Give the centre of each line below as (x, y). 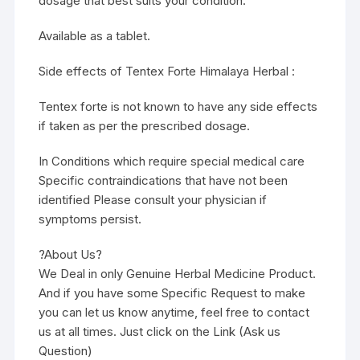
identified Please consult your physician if (153, 199)
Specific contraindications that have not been (164, 180)
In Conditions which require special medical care (172, 161)
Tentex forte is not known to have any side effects (178, 106)
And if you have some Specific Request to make (172, 292)
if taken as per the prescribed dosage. (145, 125)
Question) (66, 350)
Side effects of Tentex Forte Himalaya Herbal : (167, 71)
